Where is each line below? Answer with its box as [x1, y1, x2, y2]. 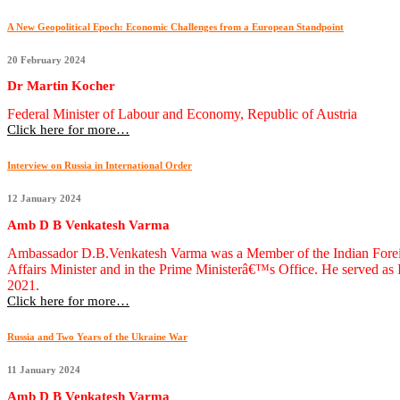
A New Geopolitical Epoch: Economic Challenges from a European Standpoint [7, 21, 344, 32]
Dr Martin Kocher [7, 78, 115, 93]
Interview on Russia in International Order [7, 160, 192, 171]
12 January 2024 [7, 193, 81, 204]
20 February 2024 [7, 54, 86, 65]
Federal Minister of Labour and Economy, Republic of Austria [7, 106, 357, 122]
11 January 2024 [7, 364, 80, 376]
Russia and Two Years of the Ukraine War [7, 331, 187, 343]
